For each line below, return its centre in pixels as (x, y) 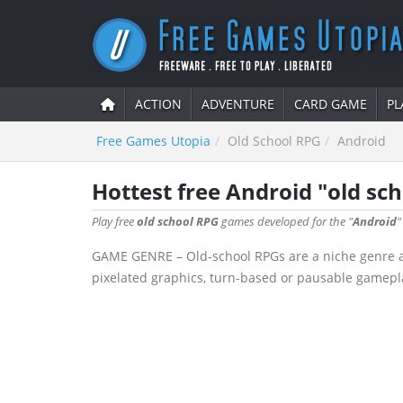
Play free (114, 221)
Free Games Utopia (153, 141)
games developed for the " (286, 221)
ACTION (158, 104)
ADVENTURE (238, 104)
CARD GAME (331, 104)
